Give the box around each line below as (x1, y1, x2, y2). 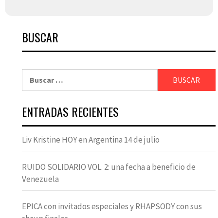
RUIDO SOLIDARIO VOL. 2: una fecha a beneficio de (22, 161, 196, 172)
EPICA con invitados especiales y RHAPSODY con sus (22, 200, 202, 212)
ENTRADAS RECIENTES (22, 102, 119, 120)
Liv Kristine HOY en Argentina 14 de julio (22, 134, 160, 145)
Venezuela (22, 173, 59, 184)
